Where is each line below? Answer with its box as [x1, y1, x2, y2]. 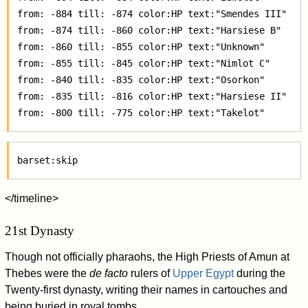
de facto [89, 267, 129, 279]
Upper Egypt [173, 267, 234, 279]
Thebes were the [5, 267, 90, 279]
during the [234, 267, 286, 279]
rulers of [128, 267, 173, 279]
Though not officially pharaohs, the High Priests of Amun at [5, 250, 290, 263]
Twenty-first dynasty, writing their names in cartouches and [5, 283, 288, 296]
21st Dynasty [5, 223, 75, 238]
